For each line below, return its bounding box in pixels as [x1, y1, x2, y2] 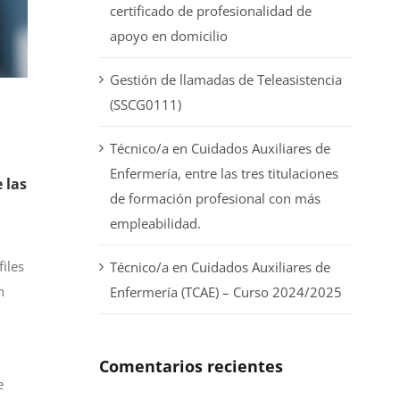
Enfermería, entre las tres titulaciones [109, 164, 338, 183]
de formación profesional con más [109, 189, 321, 208]
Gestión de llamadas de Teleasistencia [109, 71, 342, 89]
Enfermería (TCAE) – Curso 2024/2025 [109, 283, 342, 302]
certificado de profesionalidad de [109, 2, 312, 21]
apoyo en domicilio [109, 27, 228, 46]
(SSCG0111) [109, 96, 181, 114]
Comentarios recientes [98, 355, 283, 378]
